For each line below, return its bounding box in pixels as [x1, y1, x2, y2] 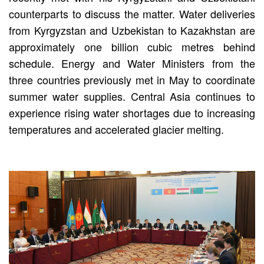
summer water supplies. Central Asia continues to [9, 88, 255, 104]
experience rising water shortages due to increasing [9, 104, 255, 120]
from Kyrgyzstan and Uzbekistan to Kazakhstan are [9, 22, 255, 38]
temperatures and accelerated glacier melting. [9, 121, 224, 137]
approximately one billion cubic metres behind [9, 38, 255, 54]
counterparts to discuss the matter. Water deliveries [9, 5, 255, 21]
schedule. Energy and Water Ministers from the [9, 55, 255, 71]
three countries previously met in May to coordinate [9, 71, 255, 87]
